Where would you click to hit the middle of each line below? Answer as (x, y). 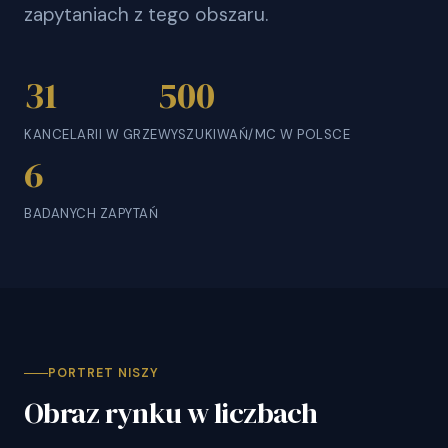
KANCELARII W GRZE (91, 134)
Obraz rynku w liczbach (171, 413)
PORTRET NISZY (103, 373)
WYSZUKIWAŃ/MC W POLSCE (254, 134)
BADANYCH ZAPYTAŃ (91, 213)
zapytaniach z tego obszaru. (146, 14)
